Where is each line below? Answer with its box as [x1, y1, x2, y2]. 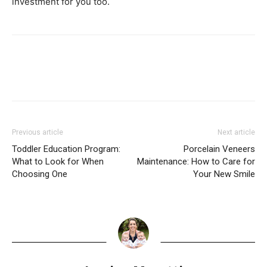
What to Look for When [12, 156, 104, 167]
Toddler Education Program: [12, 144, 120, 155]
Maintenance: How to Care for [137, 156, 255, 167]
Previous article [12, 128, 63, 137]
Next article [218, 128, 255, 137]
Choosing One [12, 169, 67, 180]
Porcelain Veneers [184, 144, 255, 155]
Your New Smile [193, 169, 255, 180]
